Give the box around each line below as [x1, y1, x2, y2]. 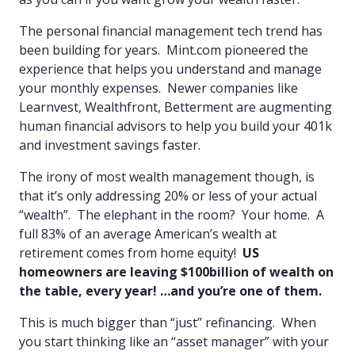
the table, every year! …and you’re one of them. [19, 281, 322, 300]
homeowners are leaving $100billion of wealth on [19, 262, 334, 281]
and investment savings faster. [19, 136, 200, 154]
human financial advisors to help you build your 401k [19, 116, 332, 135]
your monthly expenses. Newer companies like [19, 78, 298, 97]
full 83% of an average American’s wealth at [19, 224, 277, 242]
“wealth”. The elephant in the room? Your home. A [19, 205, 324, 223]
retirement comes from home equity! [19, 243, 242, 261]
